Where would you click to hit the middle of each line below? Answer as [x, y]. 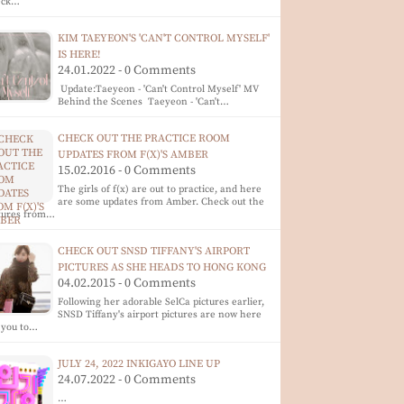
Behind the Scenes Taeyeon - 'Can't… [144, 102]
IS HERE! [79, 55]
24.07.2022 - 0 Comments [127, 380]
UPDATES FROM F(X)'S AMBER [133, 155]
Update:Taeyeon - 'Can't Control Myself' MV [159, 89]
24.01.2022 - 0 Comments [127, 70]
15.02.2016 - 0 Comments [127, 170]
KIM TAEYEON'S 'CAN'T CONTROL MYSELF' [164, 38]
